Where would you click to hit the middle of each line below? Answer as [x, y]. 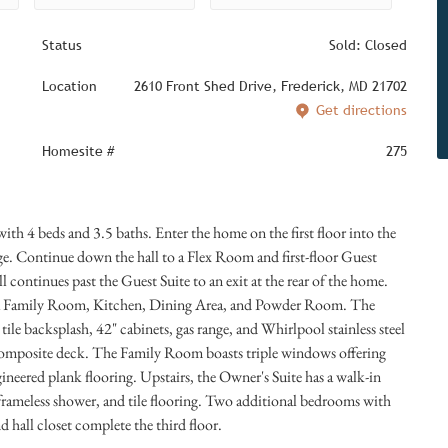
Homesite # [77, 151]
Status [61, 45]
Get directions [361, 109]
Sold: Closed [367, 45]
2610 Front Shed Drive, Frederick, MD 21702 [270, 86]
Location [69, 86]
